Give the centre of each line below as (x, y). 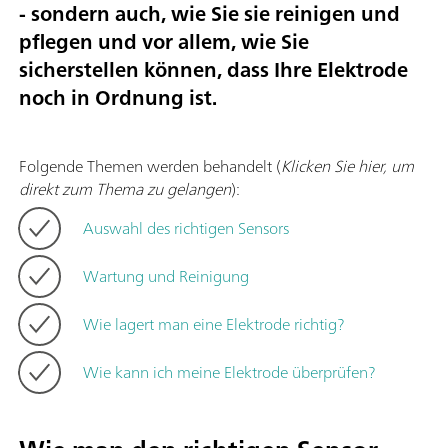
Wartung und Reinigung (166, 275)
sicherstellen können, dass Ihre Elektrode (213, 70)
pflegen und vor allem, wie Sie (164, 42)
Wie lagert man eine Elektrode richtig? (213, 323)
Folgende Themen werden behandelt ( (150, 165)
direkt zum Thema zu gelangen (125, 188)
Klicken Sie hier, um (347, 165)
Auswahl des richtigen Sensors (186, 227)
